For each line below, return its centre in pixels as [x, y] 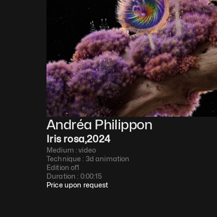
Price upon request [77, 185]
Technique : [66, 159]
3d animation [108, 159]
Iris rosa [66, 139]
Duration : [63, 176]
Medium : [63, 150]
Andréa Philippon [100, 124]
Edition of [62, 167]
